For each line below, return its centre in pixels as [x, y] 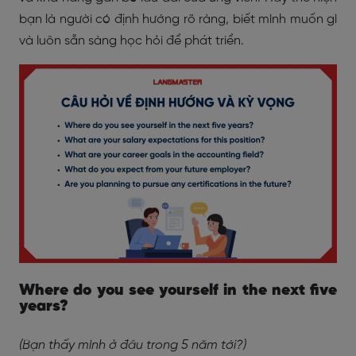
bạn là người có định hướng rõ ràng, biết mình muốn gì [178, 19]
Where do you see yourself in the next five [178, 290]
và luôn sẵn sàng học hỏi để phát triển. [132, 41]
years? [44, 306]
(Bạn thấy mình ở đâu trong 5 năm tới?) [133, 345]
